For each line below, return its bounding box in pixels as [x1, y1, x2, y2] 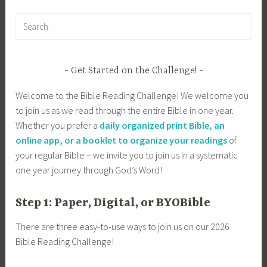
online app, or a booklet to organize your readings [15, 133, 228, 146]
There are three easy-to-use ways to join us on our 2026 [15, 221, 230, 233]
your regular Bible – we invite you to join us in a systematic [15, 148, 238, 161]
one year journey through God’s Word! [15, 163, 163, 176]
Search [15, 13, 44, 26]
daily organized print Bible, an [100, 119, 225, 131]
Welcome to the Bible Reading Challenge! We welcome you [15, 89, 249, 101]
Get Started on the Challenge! [70, 66, 197, 77]
